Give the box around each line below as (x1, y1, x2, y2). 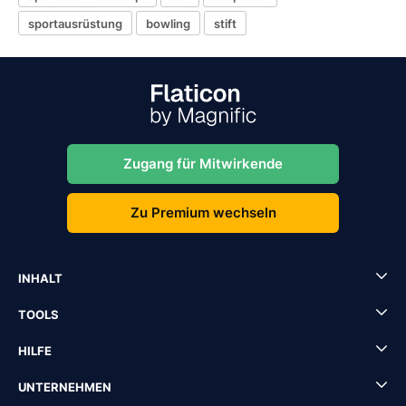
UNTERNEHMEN (18, 380, 111, 394)
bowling (146, 15, 190, 31)
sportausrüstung (28, 15, 122, 31)
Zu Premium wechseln (130, 204, 276, 221)
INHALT (18, 271, 63, 285)
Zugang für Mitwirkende (123, 155, 283, 172)
